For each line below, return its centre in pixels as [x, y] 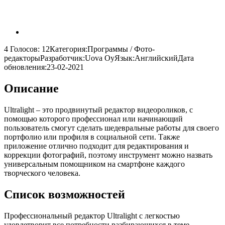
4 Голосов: [23, 49]
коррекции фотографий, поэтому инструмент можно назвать [108, 155]
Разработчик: [63, 58]
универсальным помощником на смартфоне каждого [94, 164]
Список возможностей [65, 194]
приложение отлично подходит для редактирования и [96, 146]
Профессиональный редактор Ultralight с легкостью [92, 215]
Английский [156, 58]
